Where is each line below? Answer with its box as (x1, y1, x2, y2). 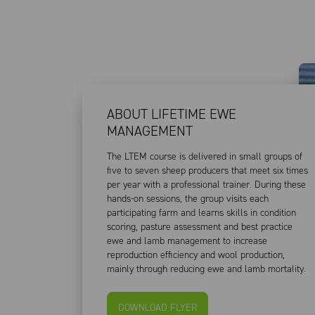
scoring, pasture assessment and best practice (107, 219, 292, 233)
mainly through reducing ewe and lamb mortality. (107, 262, 306, 276)
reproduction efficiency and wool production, (107, 247, 285, 262)
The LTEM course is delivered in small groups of (107, 149, 302, 163)
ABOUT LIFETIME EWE (107, 104, 236, 123)
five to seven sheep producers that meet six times (107, 163, 308, 177)
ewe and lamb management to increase (107, 233, 267, 247)
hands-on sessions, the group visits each (107, 191, 269, 205)
